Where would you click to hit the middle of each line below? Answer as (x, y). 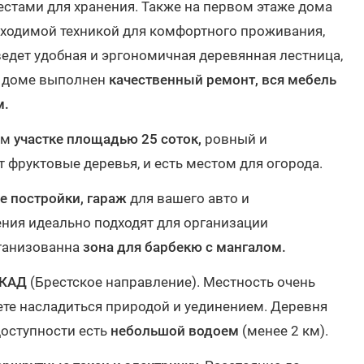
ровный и (234, 139)
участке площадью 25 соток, (108, 139)
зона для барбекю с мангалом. (186, 247)
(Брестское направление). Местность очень (171, 282)
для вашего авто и (188, 198)
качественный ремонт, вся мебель (223, 80)
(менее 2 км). (285, 331)
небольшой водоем (176, 331)
